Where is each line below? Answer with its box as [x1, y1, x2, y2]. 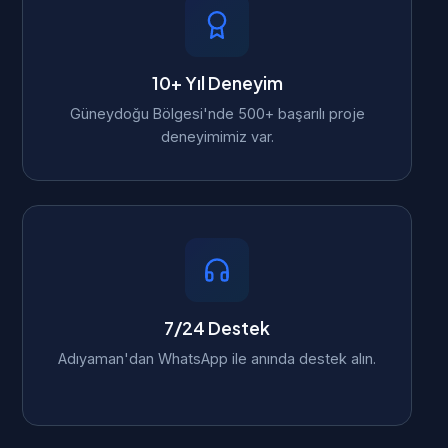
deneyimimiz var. [160, 128, 274, 145]
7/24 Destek [164, 317, 270, 339]
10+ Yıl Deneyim [151, 72, 283, 94]
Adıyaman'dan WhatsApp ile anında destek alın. [58, 350, 376, 367]
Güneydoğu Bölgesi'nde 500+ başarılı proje [69, 105, 365, 122]
